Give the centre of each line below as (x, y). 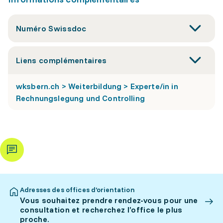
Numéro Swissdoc (51, 28)
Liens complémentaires (61, 60)
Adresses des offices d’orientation (77, 190)
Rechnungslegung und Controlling (80, 98)
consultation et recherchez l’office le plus (101, 210)
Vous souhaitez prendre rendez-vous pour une (109, 200)
